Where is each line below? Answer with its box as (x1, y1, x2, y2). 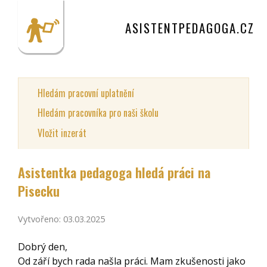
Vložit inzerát (38, 125, 86, 140)
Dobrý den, (18, 240, 67, 254)
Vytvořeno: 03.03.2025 (18, 213, 105, 225)
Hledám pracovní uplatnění (38, 85, 134, 100)
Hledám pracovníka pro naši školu (38, 105, 159, 120)
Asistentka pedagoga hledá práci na (18, 162, 210, 182)
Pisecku (18, 180, 60, 200)
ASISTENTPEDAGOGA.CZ (125, 18, 255, 38)
